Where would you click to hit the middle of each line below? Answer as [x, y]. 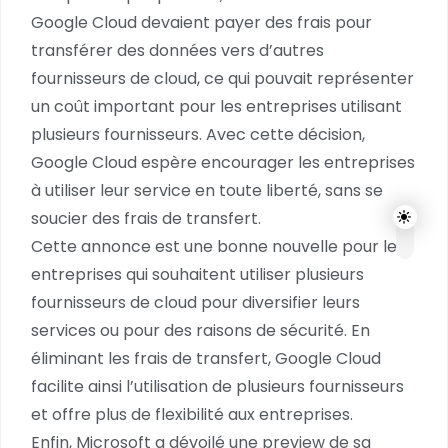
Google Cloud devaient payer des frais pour [201, 22]
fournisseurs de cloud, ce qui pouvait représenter [222, 78]
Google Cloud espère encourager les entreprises [223, 162]
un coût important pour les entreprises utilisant [216, 106]
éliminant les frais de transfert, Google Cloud [206, 358]
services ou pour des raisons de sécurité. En [200, 330]
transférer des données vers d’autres [177, 50]
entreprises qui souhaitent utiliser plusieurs [197, 274]
